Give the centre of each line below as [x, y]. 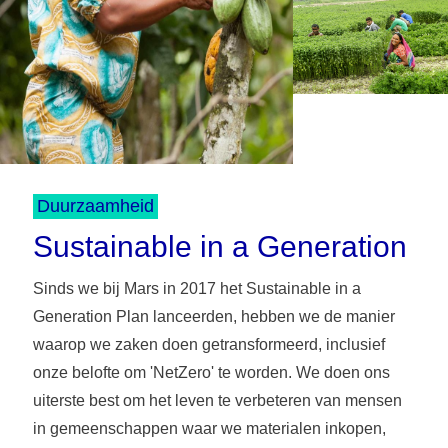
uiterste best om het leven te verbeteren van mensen [217, 400]
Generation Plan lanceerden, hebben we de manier [213, 316]
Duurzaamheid [95, 205]
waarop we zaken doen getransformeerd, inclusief [208, 344]
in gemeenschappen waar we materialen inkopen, [209, 428]
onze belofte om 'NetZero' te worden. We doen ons [211, 372]
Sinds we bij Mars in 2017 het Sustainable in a [196, 288]
